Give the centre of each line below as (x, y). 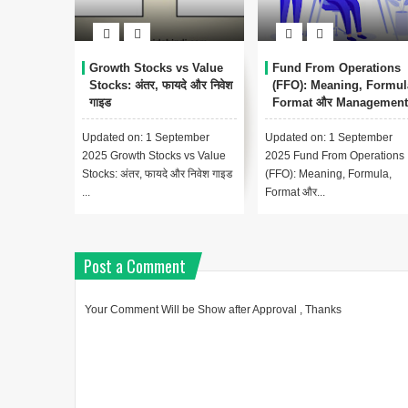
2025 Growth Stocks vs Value (154, 156)
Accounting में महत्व (321, 120)
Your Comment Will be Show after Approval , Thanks (213, 310)
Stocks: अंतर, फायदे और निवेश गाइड (157, 174)
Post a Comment (135, 266)
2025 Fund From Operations (334, 156)
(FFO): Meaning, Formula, (328, 174)
